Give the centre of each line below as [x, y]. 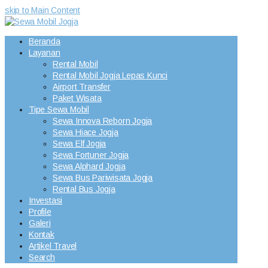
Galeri [40, 223]
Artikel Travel [53, 246]
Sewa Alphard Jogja [89, 166]
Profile [40, 212]
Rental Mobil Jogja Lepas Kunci [110, 75]
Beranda [45, 41]
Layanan [45, 53]
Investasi [46, 200]
